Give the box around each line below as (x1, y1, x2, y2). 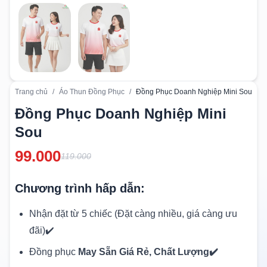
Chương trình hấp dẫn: (15, 182, 145, 195)
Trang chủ (15, 88, 48, 97)
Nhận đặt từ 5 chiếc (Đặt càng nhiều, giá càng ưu (29, 209, 237, 219)
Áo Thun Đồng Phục (59, 88, 125, 97)
